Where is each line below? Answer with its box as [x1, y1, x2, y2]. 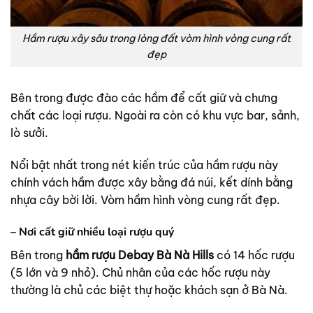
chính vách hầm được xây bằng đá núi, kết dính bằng [10, 175, 293, 189]
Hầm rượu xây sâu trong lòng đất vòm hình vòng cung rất [22, 32, 291, 45]
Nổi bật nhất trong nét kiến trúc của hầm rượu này [10, 157, 278, 172]
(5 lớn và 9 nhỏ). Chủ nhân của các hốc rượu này [10, 265, 270, 279]
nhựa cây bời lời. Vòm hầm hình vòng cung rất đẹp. [10, 192, 280, 207]
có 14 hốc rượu [217, 247, 295, 262]
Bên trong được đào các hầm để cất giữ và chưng [10, 90, 277, 105]
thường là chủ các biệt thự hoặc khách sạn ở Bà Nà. [10, 282, 291, 297]
